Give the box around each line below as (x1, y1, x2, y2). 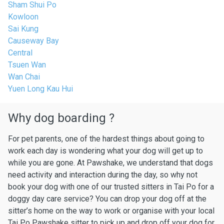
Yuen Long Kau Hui (8, 84, 73, 93)
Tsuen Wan (8, 60, 46, 69)
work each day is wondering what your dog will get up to (8, 146, 203, 155)
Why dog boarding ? (8, 111, 114, 125)
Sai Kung (8, 24, 38, 33)
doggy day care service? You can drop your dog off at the (8, 194, 206, 203)
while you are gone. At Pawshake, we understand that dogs (8, 158, 213, 167)
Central (8, 48, 32, 57)
